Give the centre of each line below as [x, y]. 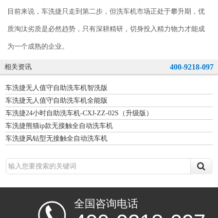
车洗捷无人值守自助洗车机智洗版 [56, 88]
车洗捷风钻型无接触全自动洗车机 [56, 138]
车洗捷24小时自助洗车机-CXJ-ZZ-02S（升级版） [79, 113]
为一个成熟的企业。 [38, 46]
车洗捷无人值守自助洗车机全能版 [56, 100]
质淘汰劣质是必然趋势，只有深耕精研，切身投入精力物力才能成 [106, 28]
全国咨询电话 [106, 204]
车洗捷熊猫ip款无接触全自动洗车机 [59, 126]
